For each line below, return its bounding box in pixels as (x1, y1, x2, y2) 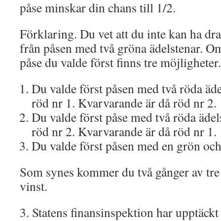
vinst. (20, 178, 47, 194)
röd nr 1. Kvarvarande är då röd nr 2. (32, 94, 217, 111)
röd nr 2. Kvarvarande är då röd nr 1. (32, 123, 217, 140)
